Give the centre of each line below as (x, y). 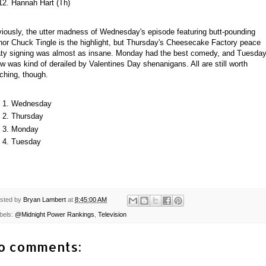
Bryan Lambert (45, 200)
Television (112, 214)
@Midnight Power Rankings (55, 214)
